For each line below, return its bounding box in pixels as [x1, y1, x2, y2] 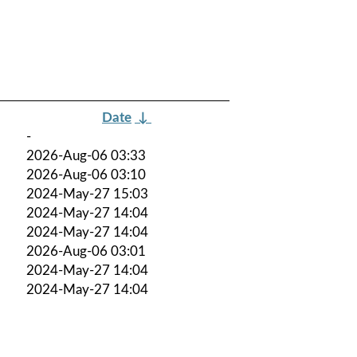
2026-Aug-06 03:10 [26, 167, 146, 182]
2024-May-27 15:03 [26, 186, 148, 201]
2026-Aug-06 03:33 [26, 148, 146, 163]
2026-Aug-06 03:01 [26, 244, 146, 258]
